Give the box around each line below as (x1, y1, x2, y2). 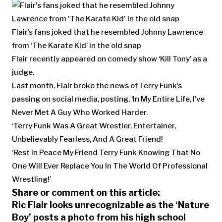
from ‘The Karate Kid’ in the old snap (12, 41, 141, 50)
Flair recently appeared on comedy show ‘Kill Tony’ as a (12, 54, 207, 63)
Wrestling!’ (12, 174, 51, 184)
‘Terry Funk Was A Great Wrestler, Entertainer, (12, 121, 176, 130)
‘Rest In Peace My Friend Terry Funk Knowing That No (12, 148, 200, 157)
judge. (12, 67, 36, 77)
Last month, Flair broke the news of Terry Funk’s (12, 81, 182, 90)
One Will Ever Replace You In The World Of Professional (12, 161, 208, 170)
